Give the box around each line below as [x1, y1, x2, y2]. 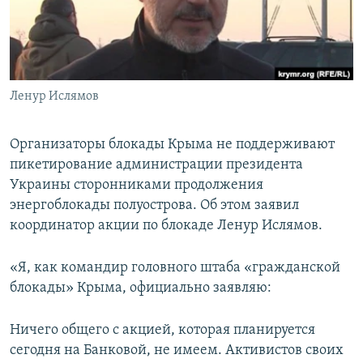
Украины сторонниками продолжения [10, 177, 263, 194]
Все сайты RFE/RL [28, 116, 139, 132]
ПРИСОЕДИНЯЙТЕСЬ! [15, 7, 117, 19]
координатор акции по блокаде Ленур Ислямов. [10, 218, 322, 234]
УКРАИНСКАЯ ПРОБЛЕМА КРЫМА [29, 96, 182, 109]
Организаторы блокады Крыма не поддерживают [10, 137, 335, 153]
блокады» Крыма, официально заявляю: [10, 280, 271, 297]
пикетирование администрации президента [10, 157, 303, 173]
